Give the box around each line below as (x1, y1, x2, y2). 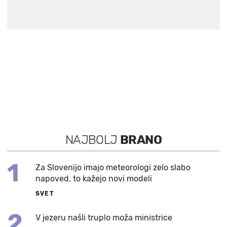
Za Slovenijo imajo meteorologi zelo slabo (35, 162, 191, 172)
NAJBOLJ (65, 132, 121, 147)
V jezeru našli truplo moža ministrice (35, 212, 172, 222)
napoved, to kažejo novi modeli (35, 173, 152, 183)
